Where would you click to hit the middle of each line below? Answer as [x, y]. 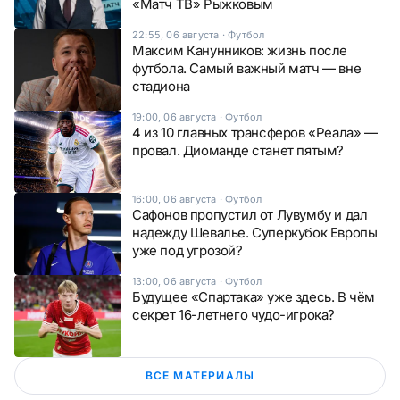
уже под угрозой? [187, 250]
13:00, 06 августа [175, 281]
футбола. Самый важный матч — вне [247, 68]
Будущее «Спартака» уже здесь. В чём [254, 296]
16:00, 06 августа [175, 199]
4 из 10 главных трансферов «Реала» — [255, 132]
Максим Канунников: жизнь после [240, 50]
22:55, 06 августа [176, 34]
